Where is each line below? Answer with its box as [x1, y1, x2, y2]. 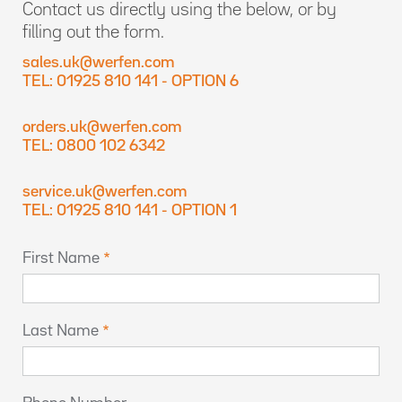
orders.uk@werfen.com [22, 120, 181, 135]
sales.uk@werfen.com [22, 56, 174, 70]
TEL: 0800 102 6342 [22, 139, 165, 153]
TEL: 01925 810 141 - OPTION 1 [22, 204, 237, 218]
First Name [22, 251, 100, 266]
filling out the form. [22, 24, 164, 40]
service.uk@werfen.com [22, 185, 187, 199]
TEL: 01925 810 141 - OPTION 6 [22, 74, 239, 89]
